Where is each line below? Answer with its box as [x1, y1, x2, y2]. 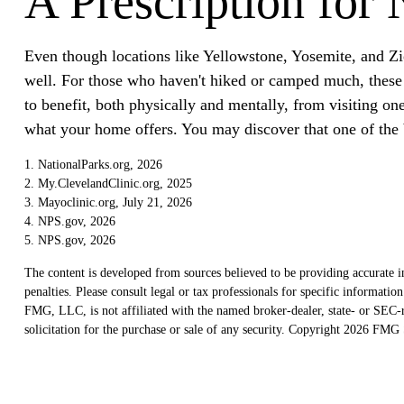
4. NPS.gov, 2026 [23, 214, 115, 228]
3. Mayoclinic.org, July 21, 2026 [23, 195, 192, 209]
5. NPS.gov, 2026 [23, 233, 115, 247]
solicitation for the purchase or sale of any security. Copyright [23, 322, 344, 336]
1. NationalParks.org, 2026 [23, 157, 162, 171]
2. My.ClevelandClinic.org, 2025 [23, 176, 192, 190]
